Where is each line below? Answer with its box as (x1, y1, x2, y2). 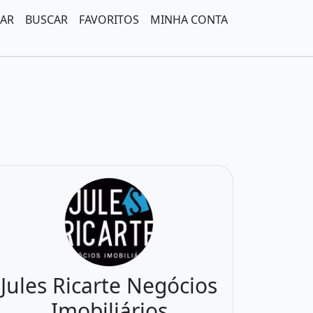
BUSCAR (25, 12, 68, 27)
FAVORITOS (79, 12, 139, 27)
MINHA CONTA (150, 12, 228, 27)
